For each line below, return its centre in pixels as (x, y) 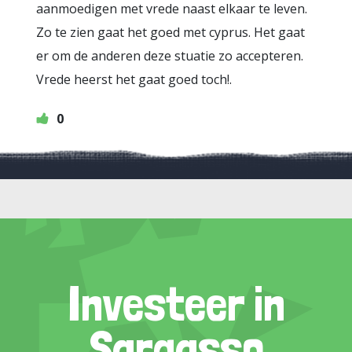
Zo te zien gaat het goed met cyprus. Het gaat (170, 32)
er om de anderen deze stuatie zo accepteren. (170, 56)
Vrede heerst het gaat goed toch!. (134, 79)
